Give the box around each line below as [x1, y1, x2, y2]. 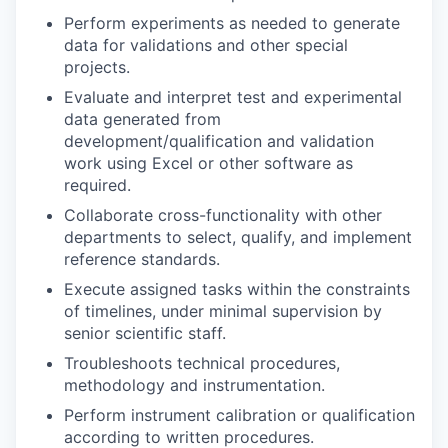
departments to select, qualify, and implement [64, 226, 412, 247]
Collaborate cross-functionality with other [64, 204, 382, 225]
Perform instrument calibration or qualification [64, 404, 415, 425]
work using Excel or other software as [64, 152, 353, 173]
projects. [64, 56, 130, 77]
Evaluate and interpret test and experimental [64, 86, 402, 107]
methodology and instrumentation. [64, 374, 325, 395]
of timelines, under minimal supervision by [64, 300, 382, 321]
